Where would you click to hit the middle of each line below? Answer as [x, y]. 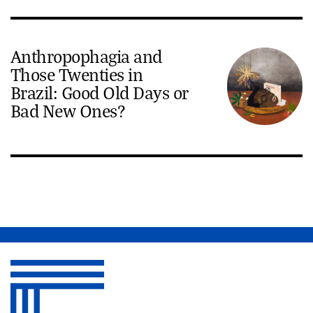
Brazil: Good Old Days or [100, 92]
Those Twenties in [77, 74]
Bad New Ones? [68, 110]
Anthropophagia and [86, 56]
